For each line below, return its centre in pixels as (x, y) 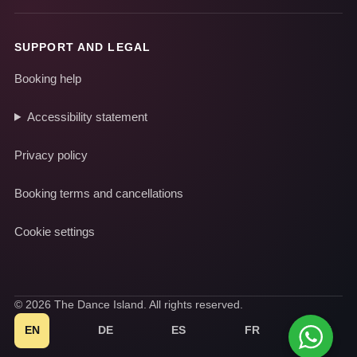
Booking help (48, 78)
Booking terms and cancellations (99, 193)
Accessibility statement (87, 116)
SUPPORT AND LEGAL (83, 47)
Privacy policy (51, 155)
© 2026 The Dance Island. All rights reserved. (129, 304)
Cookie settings (55, 231)
